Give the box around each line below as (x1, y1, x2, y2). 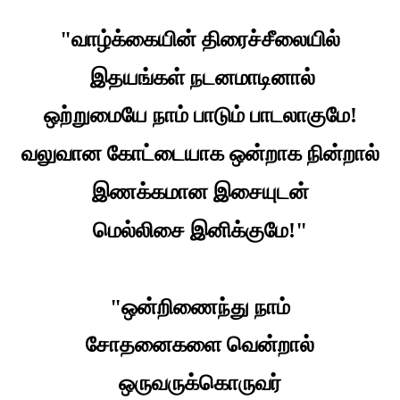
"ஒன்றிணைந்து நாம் (110, 295, 290, 319)
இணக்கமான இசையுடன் (91, 180, 309, 204)
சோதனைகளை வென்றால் (86, 333, 314, 357)
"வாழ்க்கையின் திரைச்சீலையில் (60, 27, 340, 51)
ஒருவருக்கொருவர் (119, 371, 281, 396)
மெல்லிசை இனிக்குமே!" (93, 218, 307, 242)
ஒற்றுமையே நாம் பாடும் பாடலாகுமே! (43, 104, 357, 128)
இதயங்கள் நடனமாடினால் (90, 65, 315, 89)
